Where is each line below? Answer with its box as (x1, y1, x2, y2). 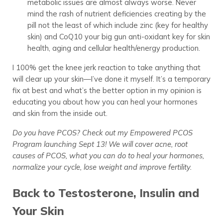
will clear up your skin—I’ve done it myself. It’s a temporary (12, 74, 211, 84)
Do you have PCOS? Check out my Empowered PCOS (12, 128, 193, 138)
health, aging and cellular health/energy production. (27, 43, 200, 53)
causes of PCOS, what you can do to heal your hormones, (12, 151, 204, 161)
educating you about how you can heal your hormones (12, 97, 198, 107)
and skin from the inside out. (12, 109, 108, 118)
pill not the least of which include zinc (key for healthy (27, 20, 208, 30)
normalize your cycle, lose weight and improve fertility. (12, 162, 192, 172)
